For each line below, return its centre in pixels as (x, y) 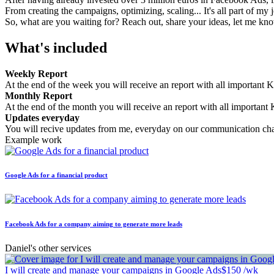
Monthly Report (39, 95)
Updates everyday (42, 117)
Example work (33, 139)
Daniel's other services (48, 248)
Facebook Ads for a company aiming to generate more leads (94, 224)
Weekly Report (36, 73)
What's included (56, 47)
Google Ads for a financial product (56, 175)
